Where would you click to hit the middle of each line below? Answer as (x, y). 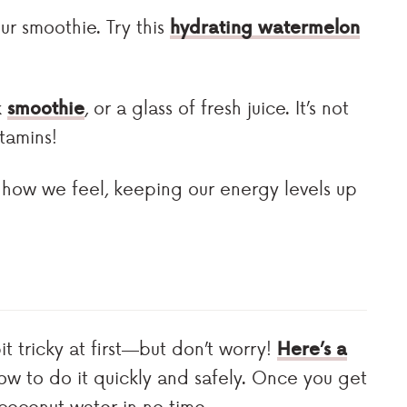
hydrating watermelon (265, 26)
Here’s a (312, 347)
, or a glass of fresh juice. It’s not (217, 107)
